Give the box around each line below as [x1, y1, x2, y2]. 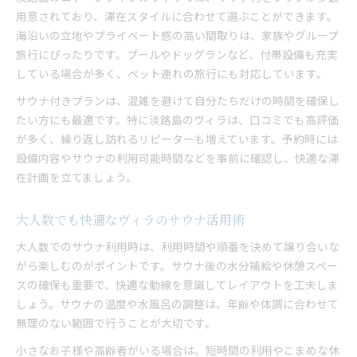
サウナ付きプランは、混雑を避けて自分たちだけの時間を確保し [16, 92, 339, 108]
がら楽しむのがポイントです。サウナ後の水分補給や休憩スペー [16, 257, 338, 273]
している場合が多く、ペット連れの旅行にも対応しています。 [16, 65, 328, 81]
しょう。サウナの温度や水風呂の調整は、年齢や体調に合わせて [16, 296, 339, 312]
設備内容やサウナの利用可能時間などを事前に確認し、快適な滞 [16, 150, 339, 166]
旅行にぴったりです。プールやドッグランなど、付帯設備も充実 [16, 46, 338, 62]
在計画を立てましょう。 [16, 169, 137, 185]
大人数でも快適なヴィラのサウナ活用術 [16, 211, 245, 228]
